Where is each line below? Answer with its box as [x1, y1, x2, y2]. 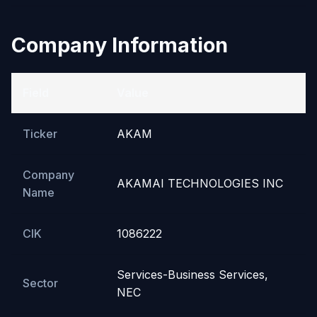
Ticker [23, 126, 57, 141]
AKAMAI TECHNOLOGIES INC [117, 175, 283, 190]
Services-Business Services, [117, 267, 268, 282]
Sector [23, 275, 58, 290]
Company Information [11, 32, 228, 57]
